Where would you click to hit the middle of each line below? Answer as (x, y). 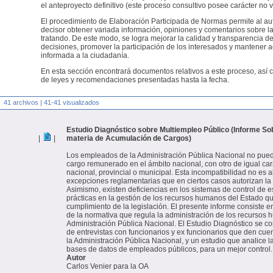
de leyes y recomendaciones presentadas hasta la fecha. (135, 80)
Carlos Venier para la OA (108, 266)
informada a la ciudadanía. (85, 55)
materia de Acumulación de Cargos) (129, 138)
